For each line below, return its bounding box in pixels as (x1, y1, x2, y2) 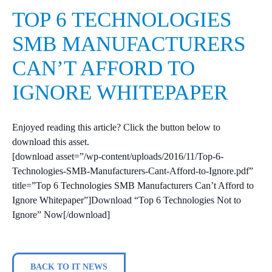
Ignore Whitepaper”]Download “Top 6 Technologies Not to (12, 194, 241, 205)
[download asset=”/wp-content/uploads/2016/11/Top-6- (12, 151, 223, 161)
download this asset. (12, 136, 89, 147)
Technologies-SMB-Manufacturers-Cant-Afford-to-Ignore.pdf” (12, 165, 253, 176)
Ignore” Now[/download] (12, 209, 110, 220)
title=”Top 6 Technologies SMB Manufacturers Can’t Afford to (12, 180, 254, 191)
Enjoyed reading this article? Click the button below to (12, 121, 220, 132)
